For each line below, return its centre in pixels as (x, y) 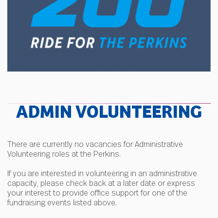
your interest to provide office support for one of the (98, 193)
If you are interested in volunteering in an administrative (102, 173)
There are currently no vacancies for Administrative (95, 144)
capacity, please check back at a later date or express (101, 183)
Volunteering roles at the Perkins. (64, 154)
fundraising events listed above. (62, 202)
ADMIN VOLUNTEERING (109, 114)
